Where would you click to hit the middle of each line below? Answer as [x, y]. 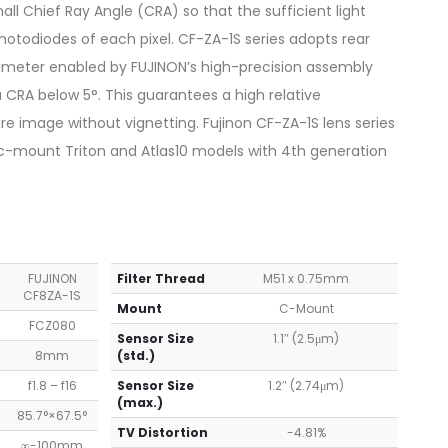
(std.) [135, 356]
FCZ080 [52, 326]
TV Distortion [162, 433]
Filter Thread [160, 279]
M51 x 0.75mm [306, 279]
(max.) [139, 403]
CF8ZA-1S [52, 296]
